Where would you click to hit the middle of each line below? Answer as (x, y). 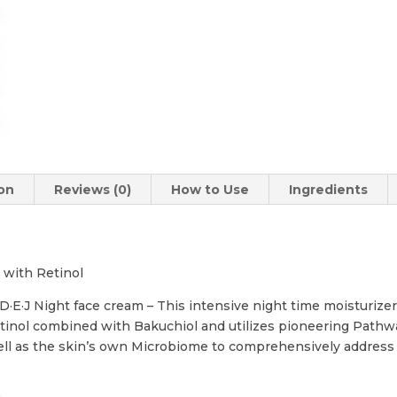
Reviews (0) (93, 189)
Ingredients (329, 189)
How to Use (210, 189)
